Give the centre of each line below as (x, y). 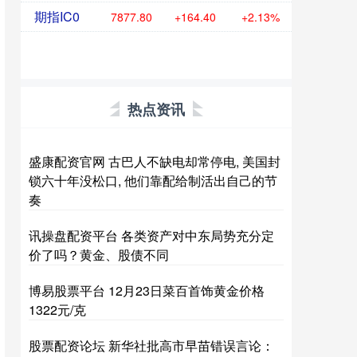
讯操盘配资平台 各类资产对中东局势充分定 (151, 235)
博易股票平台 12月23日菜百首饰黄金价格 (147, 290)
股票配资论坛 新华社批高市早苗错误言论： (151, 345)
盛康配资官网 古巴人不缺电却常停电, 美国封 (155, 161)
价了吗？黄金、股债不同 (99, 255)
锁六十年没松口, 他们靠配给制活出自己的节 (153, 180)
